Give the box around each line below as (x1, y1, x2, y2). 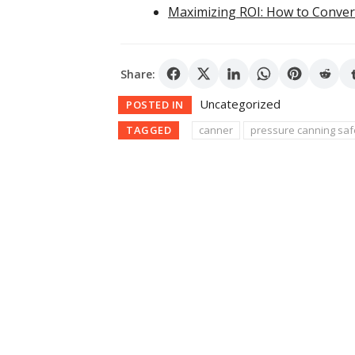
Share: (120, 66, 155, 82)
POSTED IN (126, 97, 184, 113)
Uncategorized (199, 96, 281, 113)
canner (199, 123, 233, 138)
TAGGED (126, 123, 171, 138)
